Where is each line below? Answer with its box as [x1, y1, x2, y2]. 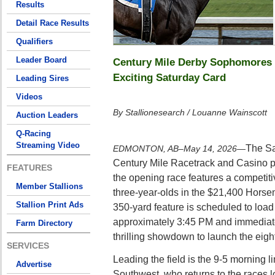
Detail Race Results [16, 18, 89, 28]
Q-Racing [16, 129, 51, 138]
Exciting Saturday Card [113, 71, 226, 83]
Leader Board [16, 55, 67, 64]
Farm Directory [16, 219, 72, 228]
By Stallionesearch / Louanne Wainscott [113, 108, 267, 117]
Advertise [16, 260, 52, 269]
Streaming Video [16, 141, 80, 150]
